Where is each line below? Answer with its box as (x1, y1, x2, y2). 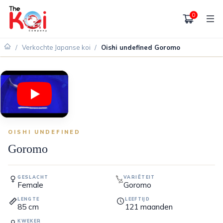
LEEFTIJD (125, 196, 150, 202)
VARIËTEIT (123, 174, 155, 180)
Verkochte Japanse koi (21, 43, 91, 52)
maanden (140, 202, 173, 212)
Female (17, 180, 44, 190)
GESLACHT (17, 174, 49, 180)
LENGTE (17, 196, 40, 202)
